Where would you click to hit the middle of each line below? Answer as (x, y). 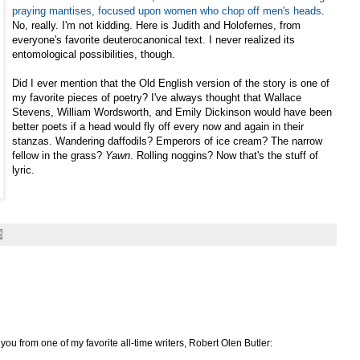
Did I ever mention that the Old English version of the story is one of (171, 83)
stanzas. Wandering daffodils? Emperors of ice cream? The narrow (167, 141)
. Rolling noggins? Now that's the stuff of (224, 155)
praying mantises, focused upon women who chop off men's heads (167, 10)
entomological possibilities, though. (94, 54)
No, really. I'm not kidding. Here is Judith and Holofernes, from (156, 25)
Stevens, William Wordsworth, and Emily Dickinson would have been (172, 112)
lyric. (23, 170)
